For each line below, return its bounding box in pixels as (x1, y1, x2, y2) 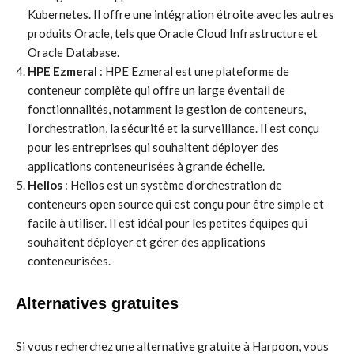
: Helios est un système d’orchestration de (62, 178, 282, 192)
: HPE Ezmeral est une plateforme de (97, 64, 289, 78)
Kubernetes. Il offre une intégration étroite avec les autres (28, 7, 334, 21)
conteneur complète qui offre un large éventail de (28, 83, 285, 97)
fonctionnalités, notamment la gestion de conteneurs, (28, 102, 306, 116)
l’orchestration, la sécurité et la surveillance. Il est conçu (28, 121, 319, 135)
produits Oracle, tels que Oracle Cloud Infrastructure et (28, 26, 318, 40)
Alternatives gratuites (16, 295, 179, 312)
